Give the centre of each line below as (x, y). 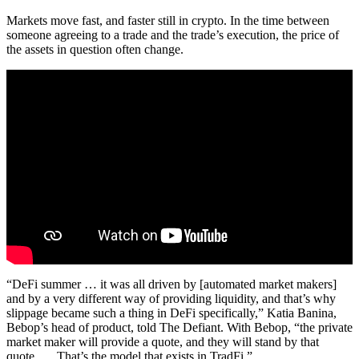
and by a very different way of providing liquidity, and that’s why (171, 299)
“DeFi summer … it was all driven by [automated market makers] (171, 284)
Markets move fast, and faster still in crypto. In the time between (168, 21)
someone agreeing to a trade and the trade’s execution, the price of (173, 35)
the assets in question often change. (95, 50)
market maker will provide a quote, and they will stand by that (163, 342)
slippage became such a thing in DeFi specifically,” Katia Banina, (171, 313)
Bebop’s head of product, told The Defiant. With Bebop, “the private (179, 328)
